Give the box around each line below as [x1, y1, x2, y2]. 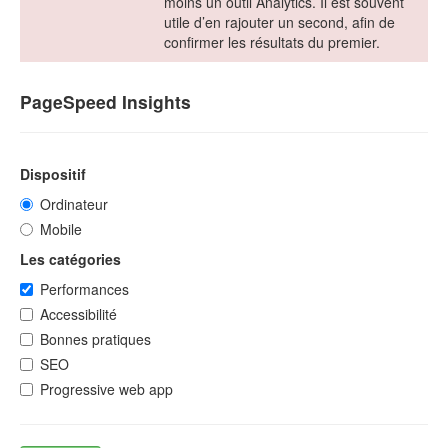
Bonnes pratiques [40, 329, 151, 350]
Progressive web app [40, 379, 173, 400]
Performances [40, 279, 129, 300]
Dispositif [20, 164, 86, 185]
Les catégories [20, 249, 121, 270]
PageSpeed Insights [20, 89, 191, 115]
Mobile [40, 219, 82, 240]
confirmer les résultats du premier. [164, 32, 380, 53]
